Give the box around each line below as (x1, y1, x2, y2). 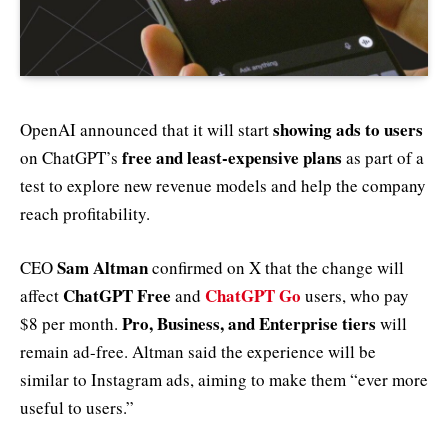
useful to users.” (20, 395, 134, 419)
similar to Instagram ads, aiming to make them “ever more (20, 367, 428, 391)
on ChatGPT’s (20, 145, 122, 169)
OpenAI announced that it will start (20, 117, 273, 141)
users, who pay (301, 283, 409, 307)
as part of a (342, 145, 424, 169)
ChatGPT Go (205, 282, 301, 308)
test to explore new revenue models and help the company (20, 173, 426, 197)
